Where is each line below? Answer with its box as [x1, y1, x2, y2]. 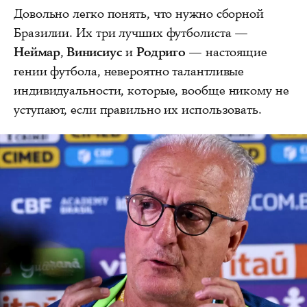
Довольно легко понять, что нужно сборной [14, 5, 264, 22]
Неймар [14, 44, 60, 60]
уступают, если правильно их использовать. [14, 101, 262, 118]
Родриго [136, 44, 186, 60]
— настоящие [185, 44, 267, 60]
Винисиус [66, 44, 123, 60]
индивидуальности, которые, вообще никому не [14, 82, 289, 99]
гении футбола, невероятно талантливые [14, 63, 245, 79]
